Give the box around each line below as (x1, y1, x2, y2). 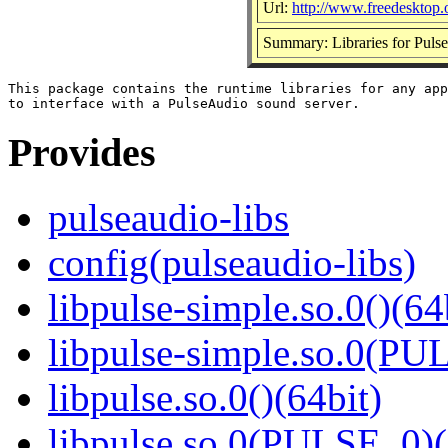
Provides (8, 130, 156, 176)
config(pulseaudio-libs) (48, 241, 416, 285)
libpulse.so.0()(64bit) (48, 376, 382, 420)
